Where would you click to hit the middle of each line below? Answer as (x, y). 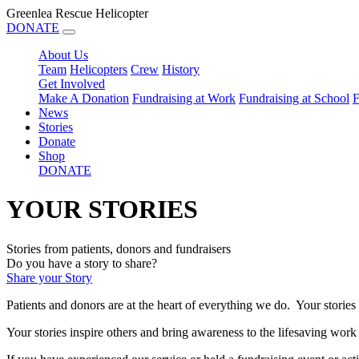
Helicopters (99, 69)
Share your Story (49, 277)
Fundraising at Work (184, 98)
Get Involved (72, 84)
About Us (63, 55)
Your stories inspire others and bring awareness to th (138, 332)
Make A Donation (84, 98)
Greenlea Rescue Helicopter (77, 13)
